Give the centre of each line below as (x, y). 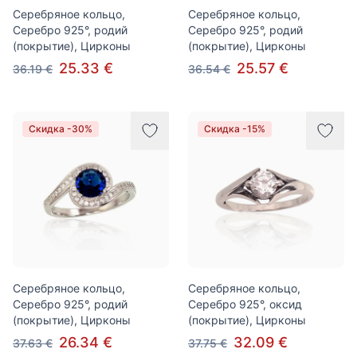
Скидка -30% (61, 129)
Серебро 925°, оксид (245, 304)
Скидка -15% (235, 129)
